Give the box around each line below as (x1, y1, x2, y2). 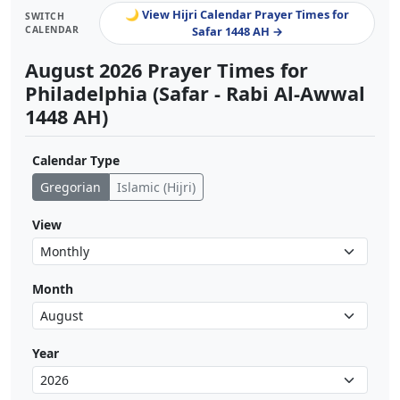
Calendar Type (32, 152, 120, 170)
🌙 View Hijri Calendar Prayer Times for (125, 6, 350, 23)
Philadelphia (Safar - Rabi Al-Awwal (25, 80, 365, 107)
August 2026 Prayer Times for (25, 57, 308, 84)
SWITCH (25, 10, 65, 23)
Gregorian (40, 179, 101, 196)
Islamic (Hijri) (117, 179, 196, 196)
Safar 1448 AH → (191, 23, 283, 40)
